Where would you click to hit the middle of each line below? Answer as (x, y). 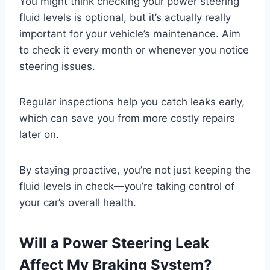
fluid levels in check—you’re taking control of (127, 187)
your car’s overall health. (78, 203)
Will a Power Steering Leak (114, 243)
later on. (39, 135)
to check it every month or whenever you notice (134, 50)
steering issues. (57, 67)
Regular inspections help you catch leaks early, (132, 102)
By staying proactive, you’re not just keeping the (135, 170)
